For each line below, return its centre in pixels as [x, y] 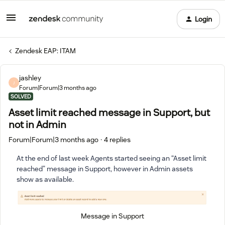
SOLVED [21, 96]
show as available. [45, 179]
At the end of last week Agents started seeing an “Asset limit [111, 158]
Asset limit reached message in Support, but [109, 113]
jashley [30, 78]
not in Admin [37, 125]
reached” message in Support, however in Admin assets [105, 169]
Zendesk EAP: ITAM [45, 51]
